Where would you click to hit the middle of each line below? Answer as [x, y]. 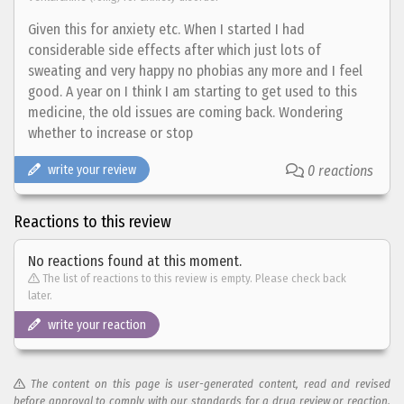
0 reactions [340, 170]
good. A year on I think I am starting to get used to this [193, 91]
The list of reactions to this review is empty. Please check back [193, 278]
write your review [92, 170]
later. [40, 295]
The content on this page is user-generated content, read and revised [211, 383]
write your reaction [97, 325]
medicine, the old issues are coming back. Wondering [185, 112]
